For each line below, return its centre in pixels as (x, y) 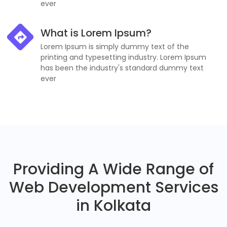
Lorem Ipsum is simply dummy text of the (115, 47)
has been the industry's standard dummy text (122, 68)
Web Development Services (113, 188)
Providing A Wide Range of (113, 169)
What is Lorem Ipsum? (96, 33)
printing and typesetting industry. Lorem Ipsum (123, 58)
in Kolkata (113, 206)
